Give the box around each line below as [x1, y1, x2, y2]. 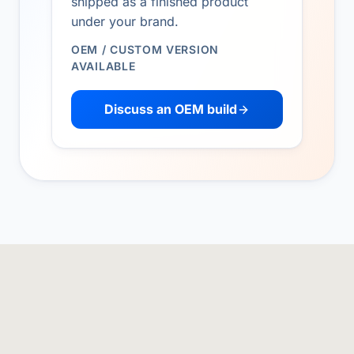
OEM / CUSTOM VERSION [71, 43, 219, 56]
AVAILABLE [71, 59, 136, 73]
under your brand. [71, 13, 179, 29]
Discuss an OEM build [104, 101, 237, 117]
